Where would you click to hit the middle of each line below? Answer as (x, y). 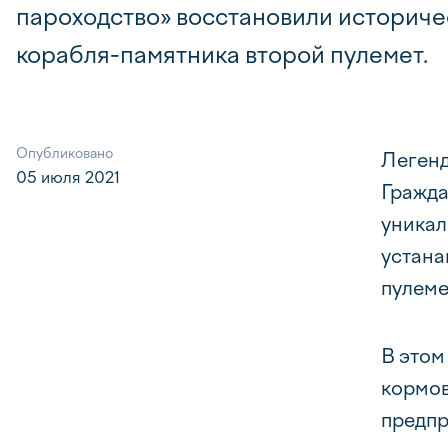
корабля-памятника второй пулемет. (222, 54)
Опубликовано (64, 153)
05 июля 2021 (68, 177)
